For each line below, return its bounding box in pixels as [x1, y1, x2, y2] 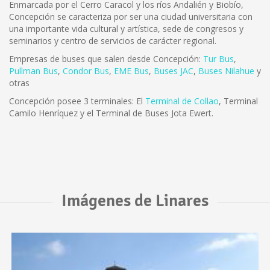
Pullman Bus [9, 65, 58, 77]
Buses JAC [154, 65, 193, 77]
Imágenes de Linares [61, 190, 209, 211]
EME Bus [114, 65, 149, 77]
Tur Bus [203, 53, 234, 64]
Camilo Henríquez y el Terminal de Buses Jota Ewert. [9, 107, 213, 119]
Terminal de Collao [145, 95, 219, 107]
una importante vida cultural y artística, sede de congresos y [9, 23, 243, 34]
